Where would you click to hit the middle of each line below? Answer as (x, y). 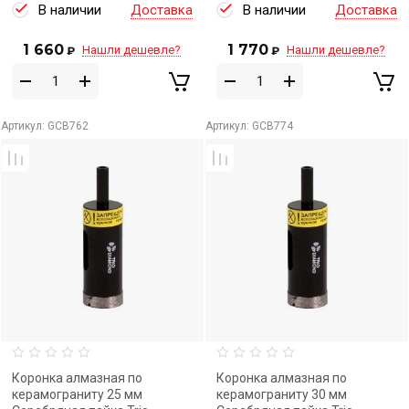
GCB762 (67, 126)
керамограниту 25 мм (77, 394)
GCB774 (271, 126)
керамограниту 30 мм (282, 394)
